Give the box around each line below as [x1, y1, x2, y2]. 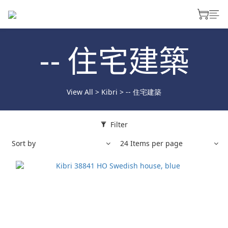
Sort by [12, 138, 36, 148]
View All [67, 87, 93, 97]
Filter [110, 119, 128, 129]
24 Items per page [120, 138, 183, 148]
